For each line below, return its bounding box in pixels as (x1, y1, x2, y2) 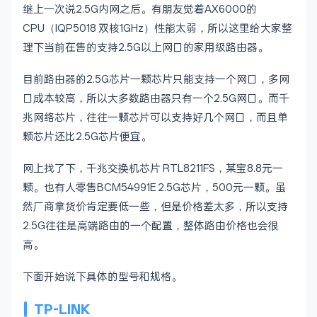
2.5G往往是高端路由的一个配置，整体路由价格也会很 (23, 219, 279, 232)
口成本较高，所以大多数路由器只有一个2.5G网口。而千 (23, 92, 289, 105)
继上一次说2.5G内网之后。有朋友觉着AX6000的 (23, 3, 257, 16)
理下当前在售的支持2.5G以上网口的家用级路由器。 (23, 41, 268, 54)
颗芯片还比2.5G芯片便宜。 (23, 130, 151, 143)
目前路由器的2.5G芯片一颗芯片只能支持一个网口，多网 (23, 73, 289, 86)
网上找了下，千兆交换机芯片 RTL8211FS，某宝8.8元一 (23, 162, 283, 175)
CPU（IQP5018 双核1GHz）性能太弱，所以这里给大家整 (23, 22, 292, 35)
